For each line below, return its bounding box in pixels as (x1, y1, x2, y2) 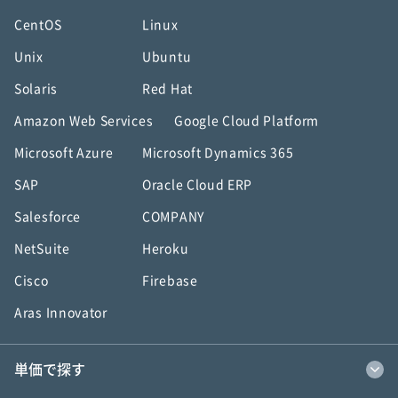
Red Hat (142, 83, 193, 95)
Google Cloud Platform (174, 115, 320, 127)
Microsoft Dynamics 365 (142, 147, 294, 159)
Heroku (142, 243, 189, 255)
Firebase (142, 275, 198, 287)
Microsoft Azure (14, 147, 114, 159)
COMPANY (142, 211, 204, 223)
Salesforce (14, 211, 81, 223)
